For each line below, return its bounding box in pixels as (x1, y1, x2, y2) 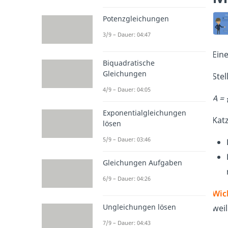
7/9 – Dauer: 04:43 (103, 219, 151, 226)
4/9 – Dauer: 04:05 (103, 85, 151, 93)
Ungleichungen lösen (103, 202, 176, 212)
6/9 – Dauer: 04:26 (103, 174, 151, 182)
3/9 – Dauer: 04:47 (103, 30, 151, 38)
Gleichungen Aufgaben (103, 157, 182, 167)
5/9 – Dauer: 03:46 (103, 135, 151, 143)
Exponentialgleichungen (103, 107, 186, 118)
